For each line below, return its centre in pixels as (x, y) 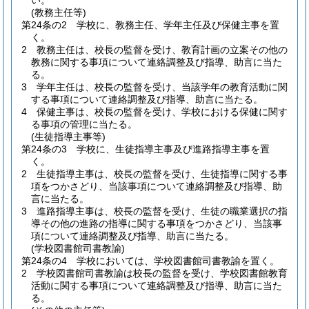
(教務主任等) (59, 12)
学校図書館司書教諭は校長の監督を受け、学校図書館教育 (162, 273)
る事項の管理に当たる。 (84, 124)
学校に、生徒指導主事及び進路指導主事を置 (173, 149)
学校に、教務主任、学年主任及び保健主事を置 (178, 25)
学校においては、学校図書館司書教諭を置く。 (178, 261)
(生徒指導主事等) (68, 137)
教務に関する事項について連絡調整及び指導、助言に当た (157, 62)
